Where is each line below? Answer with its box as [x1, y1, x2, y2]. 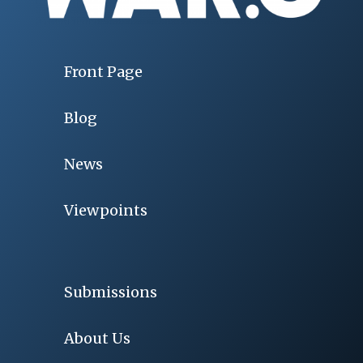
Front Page [63, 62, 143, 81]
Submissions [63, 282, 157, 301]
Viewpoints [63, 200, 147, 220]
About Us [63, 328, 130, 348]
